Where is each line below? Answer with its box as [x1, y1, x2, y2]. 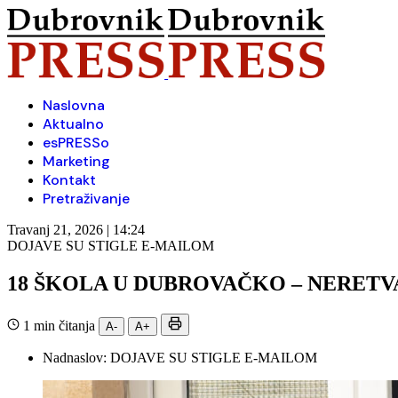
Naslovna [43, 96, 105, 115]
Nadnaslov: [43, 349, 110, 365]
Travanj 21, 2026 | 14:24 [7, 222, 145, 237]
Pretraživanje [43, 189, 130, 208]
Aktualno [43, 115, 104, 133]
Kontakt [43, 171, 96, 189]
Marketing [43, 152, 110, 171]
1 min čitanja [20, 317, 99, 333]
